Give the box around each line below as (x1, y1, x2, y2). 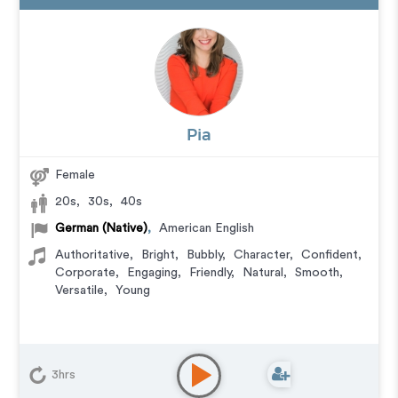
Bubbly (187, 249, 223, 261)
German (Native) (55, 222, 148, 235)
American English (159, 222, 255, 235)
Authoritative (55, 249, 131, 261)
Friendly (189, 267, 232, 279)
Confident (301, 249, 359, 261)
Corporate (55, 267, 116, 279)
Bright (141, 249, 176, 261)
